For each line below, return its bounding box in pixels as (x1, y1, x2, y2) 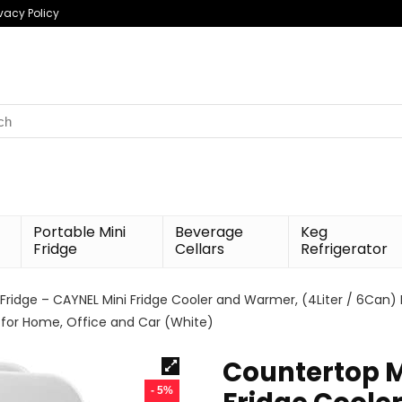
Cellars (175, 239, 225, 259)
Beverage (175, 222, 244, 242)
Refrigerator (301, 239, 389, 259)
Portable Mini (33, 222, 127, 242)
